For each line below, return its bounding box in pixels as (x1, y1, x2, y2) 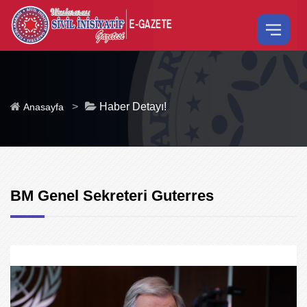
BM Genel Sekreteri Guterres (10, 187, 214, 204)
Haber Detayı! (97, 101, 167, 112)
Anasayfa (23, 101, 64, 112)
